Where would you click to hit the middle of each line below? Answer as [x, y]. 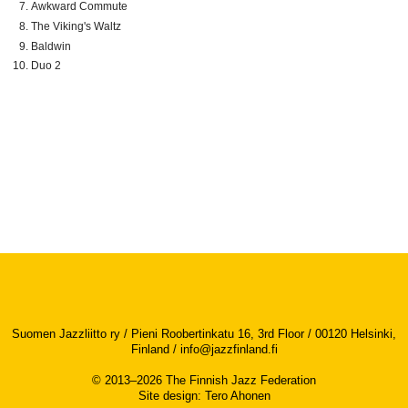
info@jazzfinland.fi [229, 349]
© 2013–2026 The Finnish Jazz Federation [204, 380]
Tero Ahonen [237, 396]
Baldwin [51, 46]
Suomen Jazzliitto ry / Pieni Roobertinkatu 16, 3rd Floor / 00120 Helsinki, [204, 334]
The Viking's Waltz [76, 26]
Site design [168, 396]
